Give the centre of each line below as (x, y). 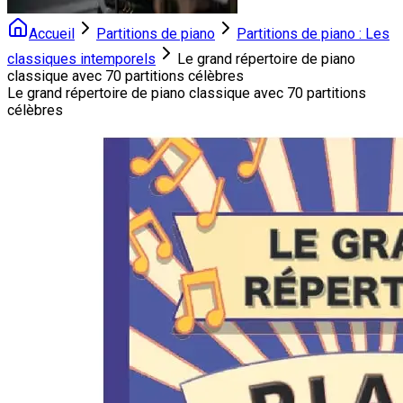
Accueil (52, 34)
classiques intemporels (81, 59)
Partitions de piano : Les (313, 34)
